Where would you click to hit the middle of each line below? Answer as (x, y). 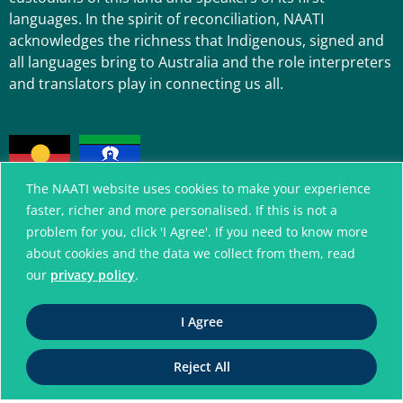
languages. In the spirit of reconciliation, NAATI (166, 19)
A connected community (192, 253)
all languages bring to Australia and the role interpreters (200, 63)
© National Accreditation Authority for (124, 328)
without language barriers (196, 273)
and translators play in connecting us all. (146, 84)
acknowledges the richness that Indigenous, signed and (197, 41)
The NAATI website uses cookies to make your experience (198, 188)
